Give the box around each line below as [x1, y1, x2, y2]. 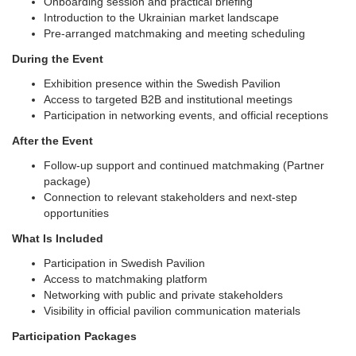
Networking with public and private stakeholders [44, 288, 283, 301]
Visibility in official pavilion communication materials [44, 304, 300, 317]
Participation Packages [12, 329, 137, 342]
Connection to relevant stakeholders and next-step [44, 190, 297, 203]
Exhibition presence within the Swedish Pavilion [44, 76, 281, 90]
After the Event [12, 133, 93, 147]
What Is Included [12, 231, 103, 245]
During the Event [12, 52, 103, 65]
